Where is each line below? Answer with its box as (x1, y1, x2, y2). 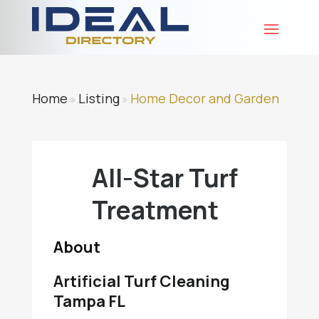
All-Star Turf (91, 161, 238, 195)
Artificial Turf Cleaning (53, 271, 230, 292)
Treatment (91, 193, 219, 227)
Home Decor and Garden (130, 90, 279, 107)
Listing (78, 90, 120, 107)
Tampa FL (53, 291, 125, 312)
